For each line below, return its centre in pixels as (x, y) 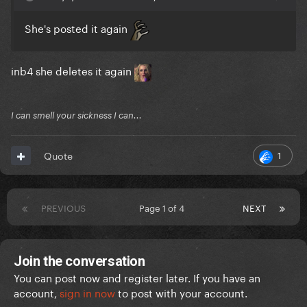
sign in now (87, 292)
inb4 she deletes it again (73, 70)
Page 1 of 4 (164, 207)
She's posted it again (77, 28)
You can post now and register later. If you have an (137, 277)
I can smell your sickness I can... (76, 115)
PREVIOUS (63, 207)
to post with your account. (181, 292)
